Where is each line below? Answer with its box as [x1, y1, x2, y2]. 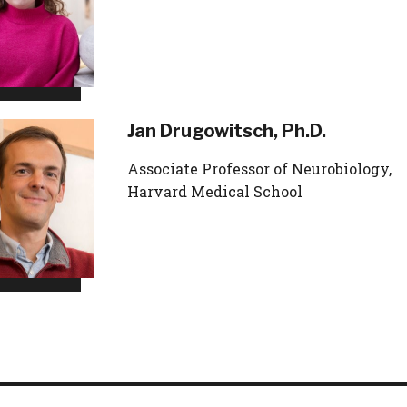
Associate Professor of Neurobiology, [127, 159, 392, 178]
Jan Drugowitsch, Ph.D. [127, 120, 326, 142]
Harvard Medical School [127, 182, 303, 201]
